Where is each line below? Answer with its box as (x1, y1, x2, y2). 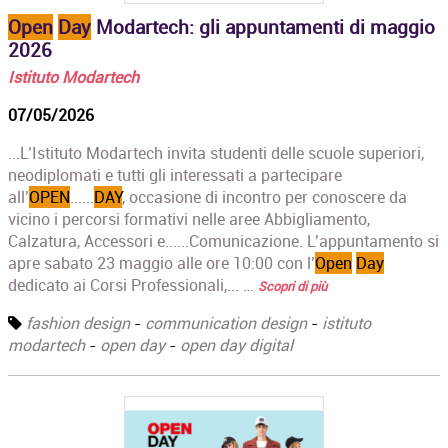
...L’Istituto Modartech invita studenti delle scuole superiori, (8, 141, 425, 164)
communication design (145, 311, 308, 334)
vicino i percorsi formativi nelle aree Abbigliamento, (8, 207, 371, 230)
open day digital (180, 333, 294, 356)
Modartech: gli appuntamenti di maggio (91, 14, 436, 41)
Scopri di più (258, 276, 328, 295)
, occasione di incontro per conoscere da (122, 185, 408, 208)
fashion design (26, 311, 131, 334)
